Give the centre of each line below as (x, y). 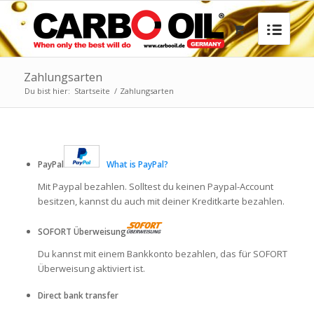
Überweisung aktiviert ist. (91, 269)
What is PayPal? (137, 164)
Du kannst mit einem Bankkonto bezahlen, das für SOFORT (162, 254)
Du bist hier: (47, 91)
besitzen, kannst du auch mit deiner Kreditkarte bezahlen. (161, 202)
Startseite (92, 91)
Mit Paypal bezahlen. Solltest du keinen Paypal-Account (155, 187)
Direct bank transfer (78, 296)
